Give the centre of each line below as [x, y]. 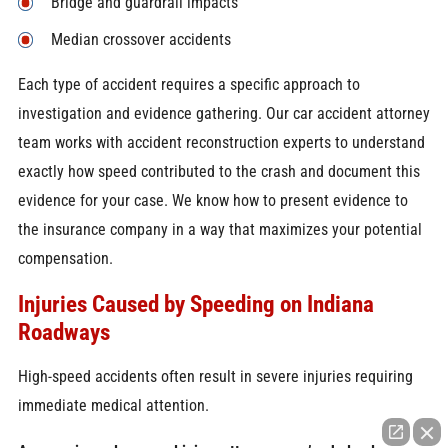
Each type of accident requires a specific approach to [188, 85]
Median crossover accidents [140, 40]
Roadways [63, 331]
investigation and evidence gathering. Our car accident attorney [223, 114]
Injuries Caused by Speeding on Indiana [195, 303]
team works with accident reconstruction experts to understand [221, 143]
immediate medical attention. [113, 406]
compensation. [65, 259]
